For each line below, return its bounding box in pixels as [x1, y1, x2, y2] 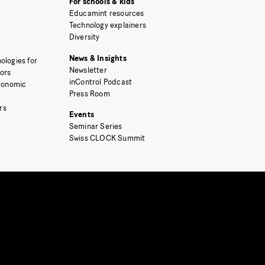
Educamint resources [69, 9, 144, 18]
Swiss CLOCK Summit [69, 134, 146, 143]
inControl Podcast [69, 77, 132, 86]
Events [69, 110, 94, 119]
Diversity [69, 33, 100, 42]
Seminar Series [69, 122, 122, 131]
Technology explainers [69, 21, 146, 30]
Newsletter [69, 65, 107, 75]
